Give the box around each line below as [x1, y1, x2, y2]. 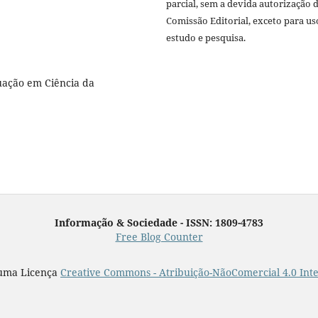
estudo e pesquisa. [166, 31, 246, 44]
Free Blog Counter [115, 230, 203, 244]
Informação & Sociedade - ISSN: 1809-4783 [55, 216, 263, 230]
